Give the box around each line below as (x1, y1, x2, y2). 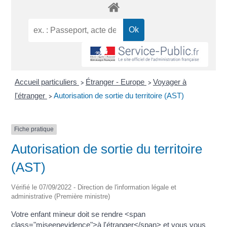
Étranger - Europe (85, 78, 146, 87)
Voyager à (153, 78, 186, 87)
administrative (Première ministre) (11, 192, 110, 200)
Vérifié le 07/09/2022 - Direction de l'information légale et (11, 183, 177, 191)
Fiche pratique (14, 126, 54, 133)
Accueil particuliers (14, 78, 79, 87)
